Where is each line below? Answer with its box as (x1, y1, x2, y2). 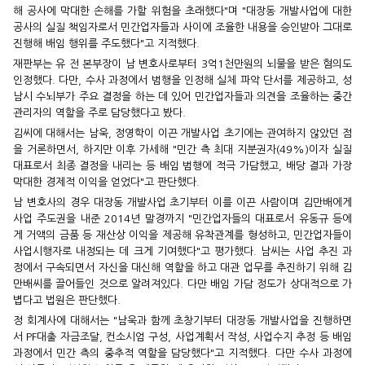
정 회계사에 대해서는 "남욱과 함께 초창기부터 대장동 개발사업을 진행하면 (13, 314, 352, 326)
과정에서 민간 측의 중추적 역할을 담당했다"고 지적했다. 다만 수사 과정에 (13, 347, 352, 358)
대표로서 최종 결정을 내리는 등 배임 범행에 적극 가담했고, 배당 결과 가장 (13, 160, 352, 171)
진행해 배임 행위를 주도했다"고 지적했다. (13, 37, 200, 49)
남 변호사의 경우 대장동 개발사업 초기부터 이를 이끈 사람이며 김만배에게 (13, 196, 352, 208)
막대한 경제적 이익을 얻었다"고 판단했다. (13, 176, 200, 187)
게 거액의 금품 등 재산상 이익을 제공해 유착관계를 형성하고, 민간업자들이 (13, 229, 352, 240)
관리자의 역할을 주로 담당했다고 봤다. (13, 107, 186, 118)
